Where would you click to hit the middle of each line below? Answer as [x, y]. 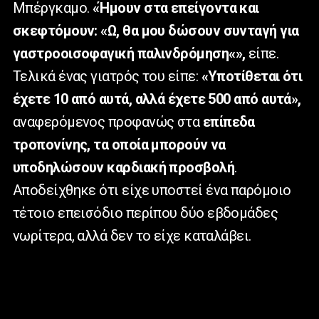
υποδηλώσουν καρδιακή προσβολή [124, 168]
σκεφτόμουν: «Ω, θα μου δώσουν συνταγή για [156, 31]
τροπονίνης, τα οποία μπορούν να [119, 145]
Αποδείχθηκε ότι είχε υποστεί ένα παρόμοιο [152, 190]
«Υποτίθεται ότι [252, 77]
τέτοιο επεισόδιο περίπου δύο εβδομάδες [146, 213]
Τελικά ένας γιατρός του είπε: [107, 77]
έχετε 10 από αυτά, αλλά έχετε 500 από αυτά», [157, 99]
